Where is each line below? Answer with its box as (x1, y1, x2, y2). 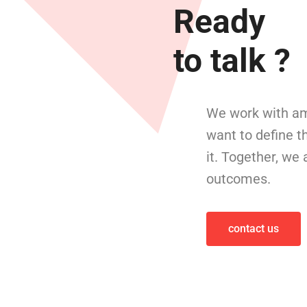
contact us (228, 222, 279, 235)
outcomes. (206, 171, 271, 187)
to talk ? (173, 41, 291, 80)
